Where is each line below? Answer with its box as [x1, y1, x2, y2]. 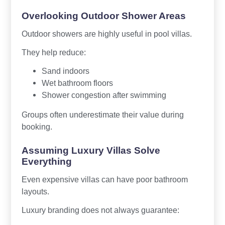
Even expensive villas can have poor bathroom [21, 174, 188, 184]
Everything [21, 156, 72, 167]
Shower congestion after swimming [41, 90, 166, 99]
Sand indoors [41, 66, 89, 75]
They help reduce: [21, 47, 86, 57]
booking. [21, 122, 52, 131]
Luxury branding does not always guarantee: [21, 205, 179, 214]
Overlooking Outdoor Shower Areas [21, 10, 186, 21]
